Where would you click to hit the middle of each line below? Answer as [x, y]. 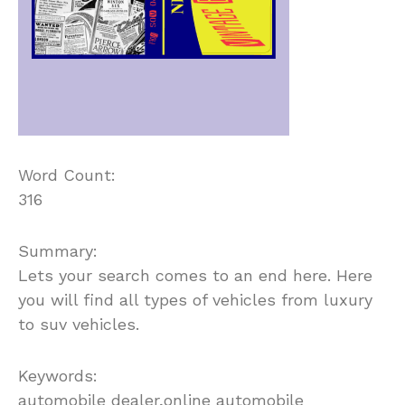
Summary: [58, 251]
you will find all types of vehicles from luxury [195, 300]
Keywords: [58, 376]
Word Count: [67, 175]
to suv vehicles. [79, 325]
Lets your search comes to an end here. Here [195, 276]
